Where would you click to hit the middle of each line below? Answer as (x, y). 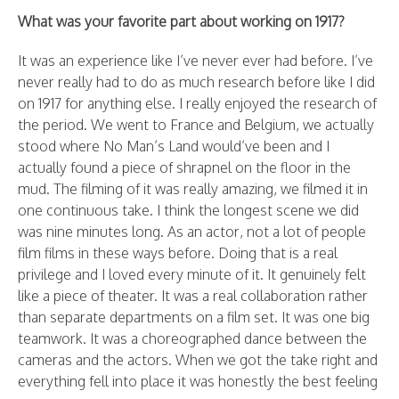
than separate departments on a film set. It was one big (194, 317)
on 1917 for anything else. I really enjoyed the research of (197, 103)
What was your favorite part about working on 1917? (181, 21)
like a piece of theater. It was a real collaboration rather (193, 296)
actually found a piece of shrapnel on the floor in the (184, 167)
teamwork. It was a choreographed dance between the (192, 338)
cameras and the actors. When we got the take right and (198, 360)
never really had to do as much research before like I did (196, 82)
